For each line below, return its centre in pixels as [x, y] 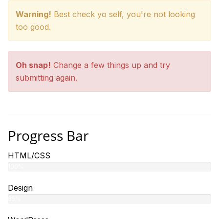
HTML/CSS [29, 155]
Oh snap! [33, 65]
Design [20, 188]
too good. [33, 27]
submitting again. [46, 78]
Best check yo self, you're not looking [123, 14]
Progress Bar [48, 135]
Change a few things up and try [110, 65]
